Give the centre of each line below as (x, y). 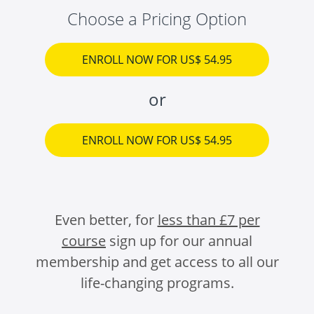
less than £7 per (209, 220)
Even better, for (106, 220)
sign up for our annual (179, 241)
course (84, 241)
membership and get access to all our (157, 262)
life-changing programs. (157, 283)
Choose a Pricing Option (157, 19)
